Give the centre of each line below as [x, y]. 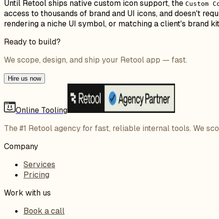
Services [39, 164]
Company [21, 146]
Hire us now [24, 78]
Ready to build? [32, 42]
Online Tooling [42, 110]
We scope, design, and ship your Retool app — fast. [96, 60]
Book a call [44, 211]
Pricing [36, 175]
